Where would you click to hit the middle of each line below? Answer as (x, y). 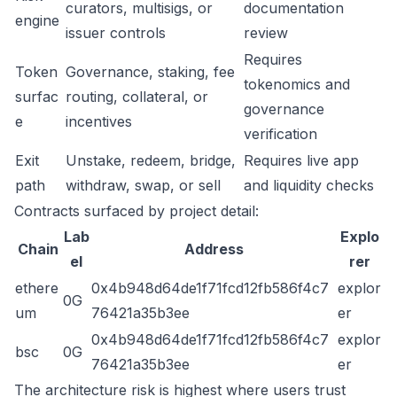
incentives (99, 121)
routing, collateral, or (137, 97)
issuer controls (116, 33)
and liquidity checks (309, 185)
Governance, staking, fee (150, 72)
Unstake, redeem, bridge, (151, 160)
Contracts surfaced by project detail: (136, 211)
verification (280, 134)
